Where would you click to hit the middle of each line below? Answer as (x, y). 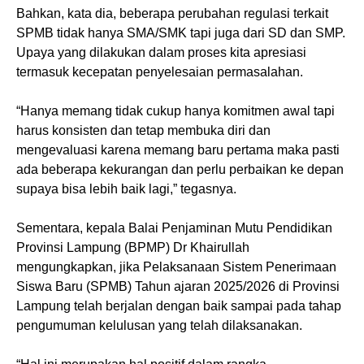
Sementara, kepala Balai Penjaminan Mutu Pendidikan (174, 227)
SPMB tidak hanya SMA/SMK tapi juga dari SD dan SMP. (181, 32)
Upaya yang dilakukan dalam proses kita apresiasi (161, 52)
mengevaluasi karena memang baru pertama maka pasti (178, 149)
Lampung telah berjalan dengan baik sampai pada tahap (179, 305)
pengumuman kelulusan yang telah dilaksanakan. (159, 325)
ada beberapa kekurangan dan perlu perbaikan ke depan (180, 169)
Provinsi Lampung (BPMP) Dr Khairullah (133, 247)
